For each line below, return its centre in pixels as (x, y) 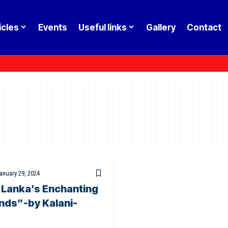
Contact (204, 27)
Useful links (102, 27)
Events (52, 27)
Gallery (161, 27)
